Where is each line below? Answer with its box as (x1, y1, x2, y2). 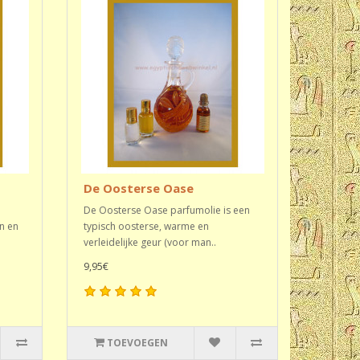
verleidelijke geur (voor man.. (84, 235, 217, 249)
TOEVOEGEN (106, 336, 168, 350)
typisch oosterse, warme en (84, 219, 210, 233)
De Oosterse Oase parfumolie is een (84, 203, 251, 217)
